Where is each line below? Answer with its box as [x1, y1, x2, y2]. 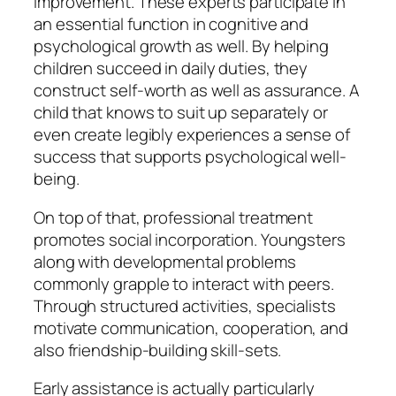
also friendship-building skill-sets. [34, 338, 282, 362]
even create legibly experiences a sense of [34, 123, 350, 147]
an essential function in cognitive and [34, 12, 309, 36]
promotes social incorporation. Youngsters [34, 227, 346, 251]
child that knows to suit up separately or [34, 101, 328, 125]
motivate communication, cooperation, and [34, 316, 348, 339]
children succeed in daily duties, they [34, 57, 308, 80]
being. [34, 167, 80, 191]
